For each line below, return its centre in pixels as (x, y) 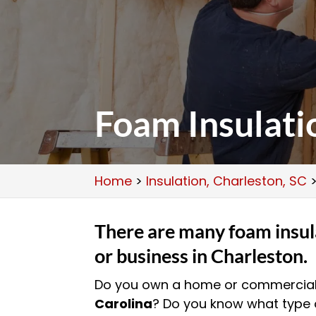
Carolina (124, 304)
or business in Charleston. (201, 256)
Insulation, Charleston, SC (227, 181)
